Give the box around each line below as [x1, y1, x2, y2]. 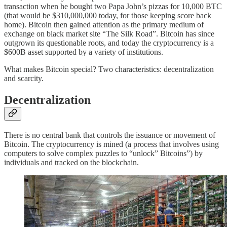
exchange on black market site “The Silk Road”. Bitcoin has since [4, 29, 214, 38]
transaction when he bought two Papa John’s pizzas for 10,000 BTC [4, 2, 222, 11]
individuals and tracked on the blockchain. [4, 158, 139, 167]
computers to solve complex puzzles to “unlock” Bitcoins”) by [4, 148, 203, 158]
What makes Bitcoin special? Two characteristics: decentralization [4, 65, 214, 73]
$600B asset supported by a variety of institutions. [4, 48, 163, 56]
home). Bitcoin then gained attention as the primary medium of [4, 20, 204, 29]
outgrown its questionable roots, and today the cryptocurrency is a [4, 39, 214, 47]
